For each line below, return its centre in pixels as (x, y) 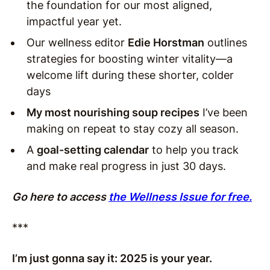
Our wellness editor (77, 43)
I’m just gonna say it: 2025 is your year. (112, 259)
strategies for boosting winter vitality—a (130, 59)
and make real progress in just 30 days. (126, 166)
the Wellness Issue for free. (180, 197)
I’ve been (224, 113)
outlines (226, 43)
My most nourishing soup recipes (113, 113)
